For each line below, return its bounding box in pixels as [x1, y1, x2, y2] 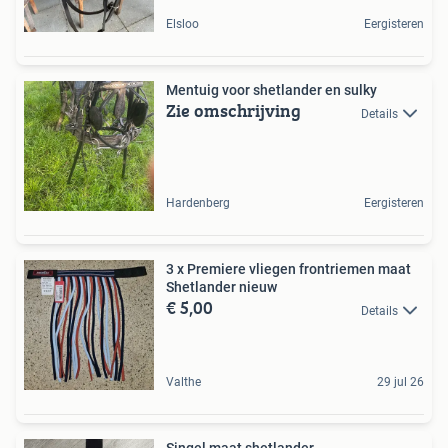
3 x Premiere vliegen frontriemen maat [166, 261, 411, 278]
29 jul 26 [377, 375, 424, 390]
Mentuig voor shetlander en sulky [166, 82, 377, 99]
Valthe [166, 375, 201, 390]
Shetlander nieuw [166, 279, 277, 296]
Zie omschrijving [166, 97, 301, 125]
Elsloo [166, 17, 199, 32]
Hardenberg [166, 196, 230, 211]
